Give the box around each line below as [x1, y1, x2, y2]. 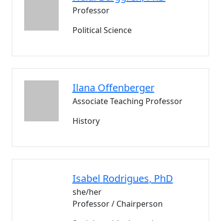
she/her [72, 186, 102, 197]
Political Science [72, 25, 132, 36]
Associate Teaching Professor [72, 96, 183, 107]
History [72, 115, 100, 126]
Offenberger [97, 81, 154, 94]
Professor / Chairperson [72, 198, 163, 209]
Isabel [72, 172, 100, 185]
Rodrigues [102, 172, 149, 185]
